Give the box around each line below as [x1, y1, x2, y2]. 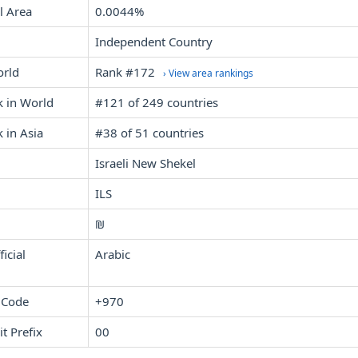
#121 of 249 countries [95, 94, 218, 110]
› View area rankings [163, 66, 253, 80]
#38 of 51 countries [95, 125, 204, 141]
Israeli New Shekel [95, 155, 196, 171]
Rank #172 [95, 64, 158, 80]
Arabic [95, 246, 130, 262]
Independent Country [95, 34, 213, 50]
